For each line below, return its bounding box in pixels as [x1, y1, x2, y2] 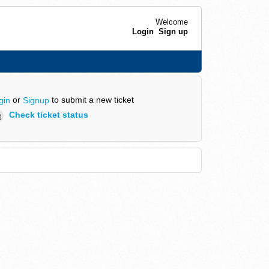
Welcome [155, 17, 188, 26]
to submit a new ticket [49, 94, 134, 104]
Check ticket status [8, 110, 88, 120]
